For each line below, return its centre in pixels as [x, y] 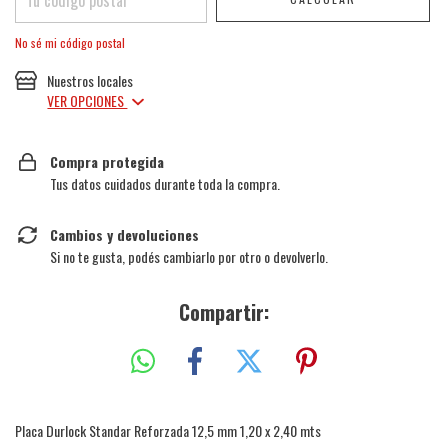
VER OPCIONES [87, 100]
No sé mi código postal [70, 43]
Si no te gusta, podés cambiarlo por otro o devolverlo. [189, 257]
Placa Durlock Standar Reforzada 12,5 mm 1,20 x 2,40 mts [168, 430]
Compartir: [224, 312]
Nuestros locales [90, 80]
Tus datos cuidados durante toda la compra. [165, 184]
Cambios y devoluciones [124, 235]
